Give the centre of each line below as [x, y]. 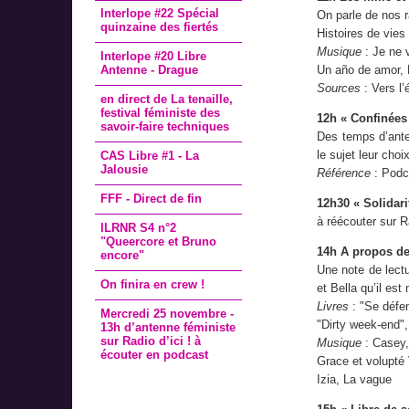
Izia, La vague [354, 380]
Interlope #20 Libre [154, 57]
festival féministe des [161, 113]
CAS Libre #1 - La [150, 155]
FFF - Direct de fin [152, 198]
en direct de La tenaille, [167, 100]
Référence [344, 173]
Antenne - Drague [150, 70]
